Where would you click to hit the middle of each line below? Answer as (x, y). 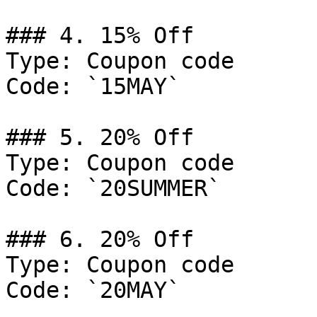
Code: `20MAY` (93, 290)
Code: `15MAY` (93, 86)
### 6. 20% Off (100, 239)
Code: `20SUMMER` (113, 188)
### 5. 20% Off (100, 137)
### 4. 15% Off (100, 35)
